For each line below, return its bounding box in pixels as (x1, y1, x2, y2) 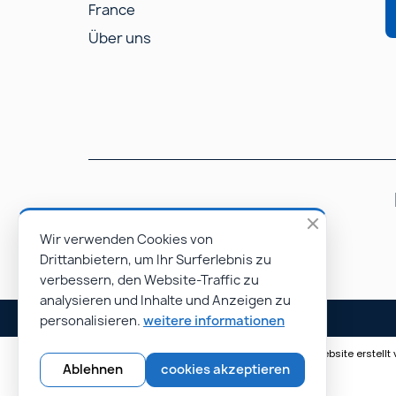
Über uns (88, 27, 151, 48)
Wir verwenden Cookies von (40, 231, 213, 248)
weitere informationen (143, 312, 285, 330)
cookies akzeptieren (161, 361, 290, 378)
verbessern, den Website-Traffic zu (40, 271, 259, 289)
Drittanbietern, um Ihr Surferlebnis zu (40, 251, 271, 269)
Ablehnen (63, 361, 123, 378)
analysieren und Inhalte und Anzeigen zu (40, 292, 291, 309)
